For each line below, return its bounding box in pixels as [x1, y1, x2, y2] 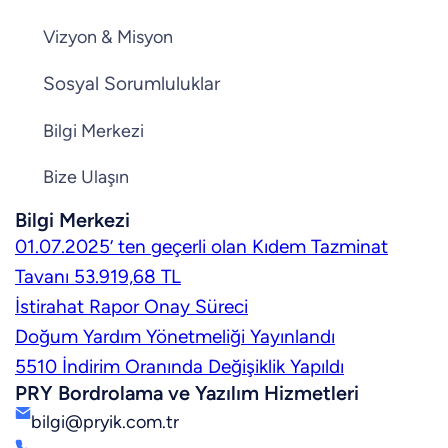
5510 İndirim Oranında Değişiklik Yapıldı [15, 355, 344, 379]
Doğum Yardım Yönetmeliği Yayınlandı [15, 325, 335, 349]
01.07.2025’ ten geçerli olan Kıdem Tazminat [15, 235, 388, 259]
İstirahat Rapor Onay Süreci [15, 295, 248, 319]
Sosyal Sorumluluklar [43, 72, 220, 96]
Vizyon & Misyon [43, 26, 173, 49]
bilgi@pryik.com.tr [31, 411, 179, 434]
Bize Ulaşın [43, 166, 129, 189]
